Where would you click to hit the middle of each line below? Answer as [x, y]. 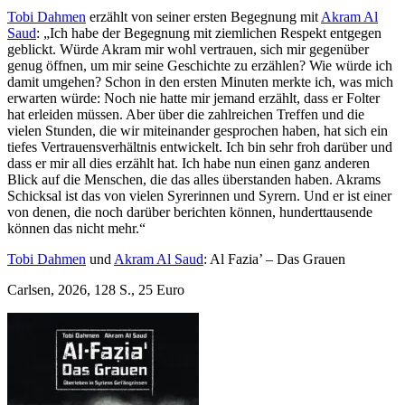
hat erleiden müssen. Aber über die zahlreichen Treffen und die [186, 114]
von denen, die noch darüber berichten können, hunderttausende [190, 212]
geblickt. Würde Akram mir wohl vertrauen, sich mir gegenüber [188, 49]
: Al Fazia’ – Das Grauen [274, 259]
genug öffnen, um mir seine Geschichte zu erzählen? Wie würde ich [200, 65]
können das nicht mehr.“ [76, 228]
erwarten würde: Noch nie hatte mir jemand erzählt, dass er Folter [193, 98]
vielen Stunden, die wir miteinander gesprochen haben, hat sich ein [198, 130]
